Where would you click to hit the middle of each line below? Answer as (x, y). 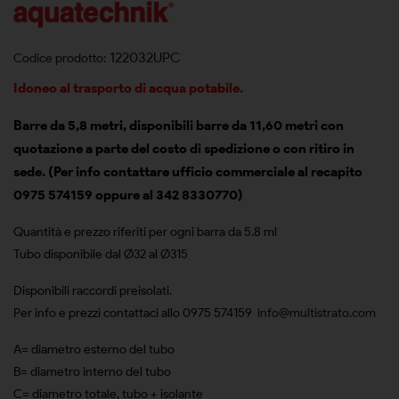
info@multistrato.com (317, 313)
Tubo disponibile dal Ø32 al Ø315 (101, 254)
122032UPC (145, 57)
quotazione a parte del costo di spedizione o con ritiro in (184, 148)
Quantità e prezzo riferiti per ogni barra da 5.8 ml (145, 232)
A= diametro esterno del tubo (94, 349)
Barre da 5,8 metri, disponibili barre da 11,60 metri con (179, 125)
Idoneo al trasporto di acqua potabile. (130, 88)
